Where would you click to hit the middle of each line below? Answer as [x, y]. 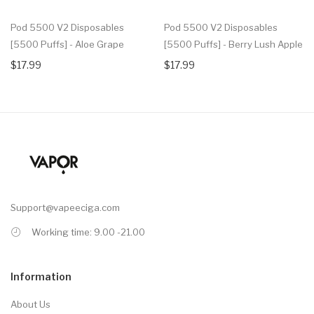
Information [41, 276]
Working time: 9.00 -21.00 [88, 232]
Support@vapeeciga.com [65, 207]
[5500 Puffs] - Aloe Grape [67, 44]
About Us [30, 304]
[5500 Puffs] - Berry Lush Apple [233, 44]
